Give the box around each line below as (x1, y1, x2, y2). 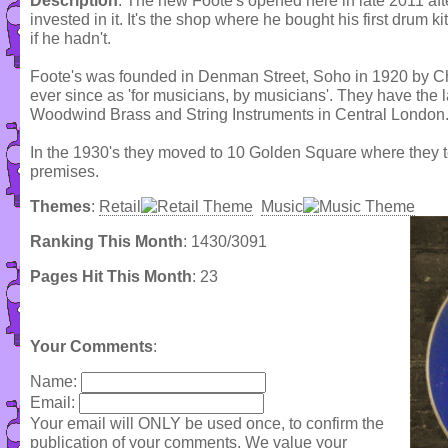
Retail (99, 198, 141, 216)
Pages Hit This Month (30, 268, 192, 286)
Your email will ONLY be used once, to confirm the (30, 415, 384, 433)
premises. (30, 163, 99, 181)
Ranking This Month (30, 233, 183, 251)
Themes (30, 198, 91, 216)
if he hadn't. (30, 30, 111, 48)
